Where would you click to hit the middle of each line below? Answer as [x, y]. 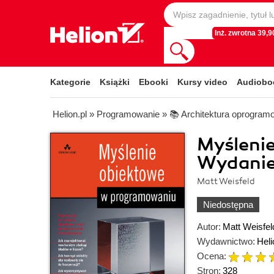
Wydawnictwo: [226, 241]
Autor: [209, 227]
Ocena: [212, 256]
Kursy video [202, 82]
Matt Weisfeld [226, 181]
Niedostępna [228, 205]
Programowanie [128, 114]
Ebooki [154, 82]
